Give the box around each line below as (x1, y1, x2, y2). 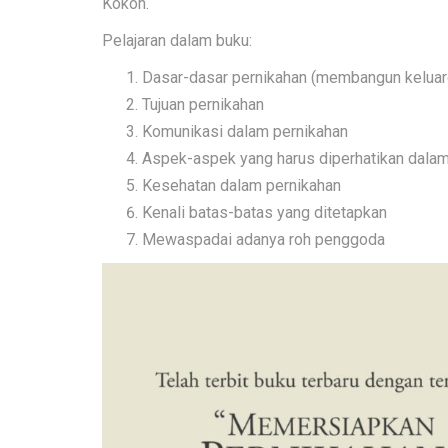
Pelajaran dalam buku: (102, 31, 252, 50)
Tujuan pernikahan (142, 95, 264, 114)
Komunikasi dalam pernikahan (142, 122, 348, 141)
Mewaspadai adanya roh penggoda (142, 230, 385, 249)
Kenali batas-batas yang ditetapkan (142, 203, 387, 222)
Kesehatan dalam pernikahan (142, 176, 341, 195)
